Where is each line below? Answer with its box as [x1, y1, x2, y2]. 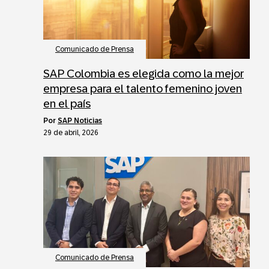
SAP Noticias [58, 116, 102, 125]
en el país [43, 97, 91, 110]
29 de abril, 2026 [43, 128, 98, 137]
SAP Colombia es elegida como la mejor [43, 67, 244, 80]
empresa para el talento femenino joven [43, 82, 242, 95]
